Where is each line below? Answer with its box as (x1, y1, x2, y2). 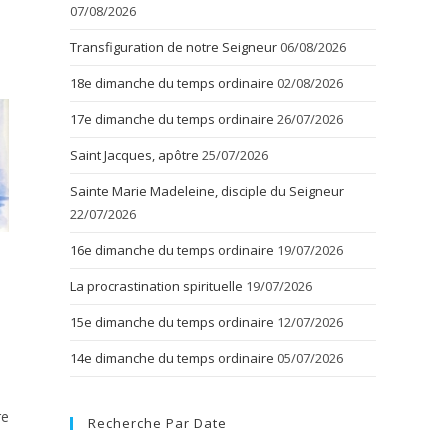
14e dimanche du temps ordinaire (70, 349, 274, 368)
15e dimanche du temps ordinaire (70, 313, 274, 332)
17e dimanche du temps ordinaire (70, 110, 274, 129)
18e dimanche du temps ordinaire (70, 74, 274, 93)
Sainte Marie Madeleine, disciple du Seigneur (70, 182, 344, 201)
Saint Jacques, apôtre (70, 146, 199, 165)
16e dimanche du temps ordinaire (70, 241, 274, 260)
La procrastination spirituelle (70, 277, 243, 296)
